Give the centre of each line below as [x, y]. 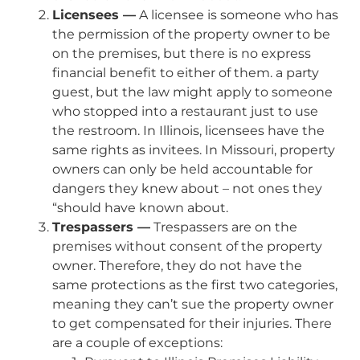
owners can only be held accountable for [182, 170]
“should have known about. [140, 208]
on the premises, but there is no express [182, 54]
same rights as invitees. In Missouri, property [194, 150]
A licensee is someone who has [237, 15]
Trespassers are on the [224, 227]
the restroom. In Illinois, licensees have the [188, 131]
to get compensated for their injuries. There [192, 324]
